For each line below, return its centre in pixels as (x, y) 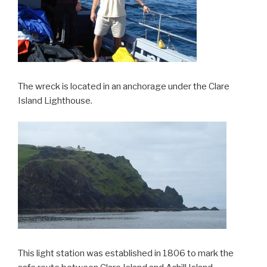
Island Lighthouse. (55, 101)
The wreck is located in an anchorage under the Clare (124, 87)
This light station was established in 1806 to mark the (126, 254)
